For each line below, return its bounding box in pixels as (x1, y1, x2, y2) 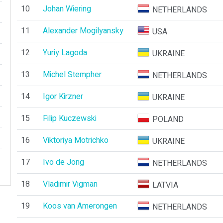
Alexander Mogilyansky (42, 25, 123, 37)
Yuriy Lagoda (42, 47, 87, 59)
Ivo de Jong (42, 156, 84, 168)
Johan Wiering (42, 3, 91, 15)
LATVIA (152, 179, 179, 191)
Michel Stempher (42, 69, 102, 81)
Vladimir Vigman (42, 178, 98, 190)
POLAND (152, 113, 184, 125)
